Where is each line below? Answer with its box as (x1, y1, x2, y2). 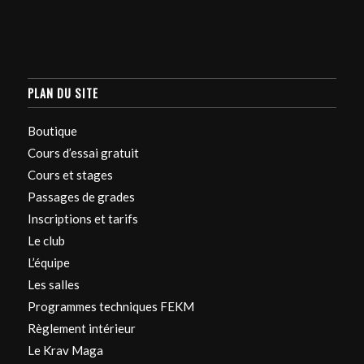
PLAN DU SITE (27, 84, 98, 102)
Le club (27, 233, 65, 248)
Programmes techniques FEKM (27, 299, 194, 314)
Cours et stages (27, 167, 113, 182)
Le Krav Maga (27, 343, 103, 357)
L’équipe (27, 255, 70, 270)
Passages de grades (27, 189, 135, 204)
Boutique (27, 123, 77, 138)
